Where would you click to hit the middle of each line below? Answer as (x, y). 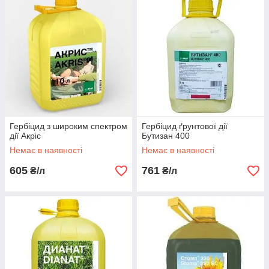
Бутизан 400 (166, 136)
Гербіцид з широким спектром (68, 126)
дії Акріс (25, 136)
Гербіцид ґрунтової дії (185, 126)
